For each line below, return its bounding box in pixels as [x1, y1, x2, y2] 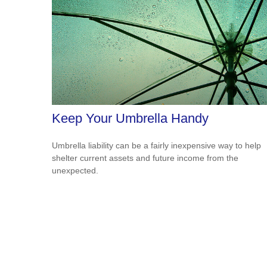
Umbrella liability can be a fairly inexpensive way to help [52, 140, 261, 150]
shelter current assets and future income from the [52, 153, 238, 163]
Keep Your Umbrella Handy [52, 110, 209, 126]
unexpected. [52, 165, 98, 175]
